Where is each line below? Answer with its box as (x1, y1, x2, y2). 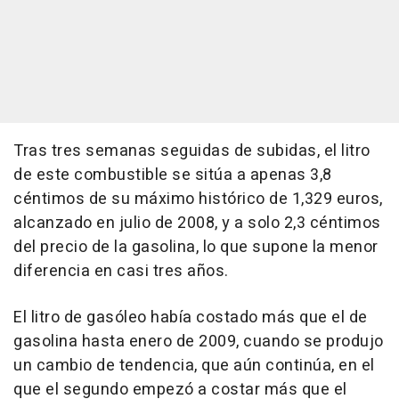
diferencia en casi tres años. (13, 259, 229, 284)
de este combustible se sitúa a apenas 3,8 (13, 163, 332, 188)
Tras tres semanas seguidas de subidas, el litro (13, 139, 370, 164)
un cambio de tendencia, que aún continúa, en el (13, 354, 375, 379)
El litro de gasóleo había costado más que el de (13, 305, 368, 330)
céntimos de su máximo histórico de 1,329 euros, (13, 187, 383, 212)
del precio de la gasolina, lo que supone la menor (13, 235, 379, 260)
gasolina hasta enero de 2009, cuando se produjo (13, 330, 384, 354)
